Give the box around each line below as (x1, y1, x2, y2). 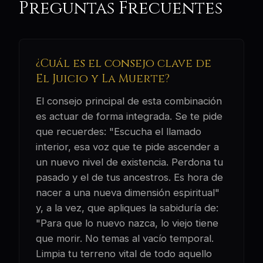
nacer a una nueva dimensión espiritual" (36, 187, 220, 199)
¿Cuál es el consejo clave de (36, 56, 211, 72)
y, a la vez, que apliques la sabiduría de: (36, 202, 218, 214)
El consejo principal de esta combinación (36, 95, 222, 107)
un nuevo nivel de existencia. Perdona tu (36, 156, 223, 168)
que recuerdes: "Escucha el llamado (36, 126, 201, 138)
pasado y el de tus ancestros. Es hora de (36, 171, 223, 184)
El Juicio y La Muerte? (36, 71, 170, 87)
